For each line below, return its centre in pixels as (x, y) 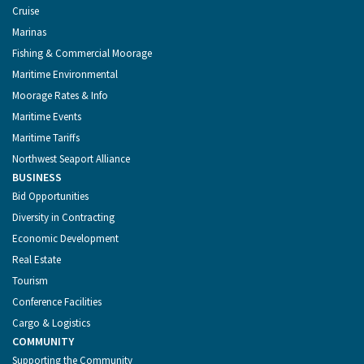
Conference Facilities (57, 302)
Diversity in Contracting (63, 218)
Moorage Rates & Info (60, 96)
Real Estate (37, 260)
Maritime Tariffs (46, 138)
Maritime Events (47, 117)
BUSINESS (37, 178)
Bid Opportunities (50, 197)
